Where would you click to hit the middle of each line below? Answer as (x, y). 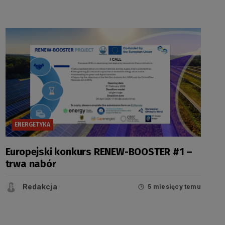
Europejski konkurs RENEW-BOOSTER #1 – (99, 151)
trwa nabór (31, 163)
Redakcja (40, 186)
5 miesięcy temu (174, 187)
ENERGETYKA (32, 125)
